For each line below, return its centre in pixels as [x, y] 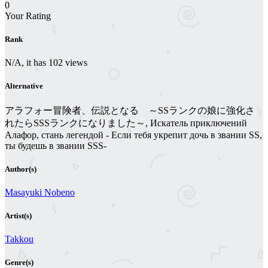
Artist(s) [18, 216]
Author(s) [21, 169]
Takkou [19, 239]
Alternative [24, 86]
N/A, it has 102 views [46, 63]
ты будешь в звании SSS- [56, 145]
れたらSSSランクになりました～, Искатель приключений [126, 123]
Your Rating [28, 16]
